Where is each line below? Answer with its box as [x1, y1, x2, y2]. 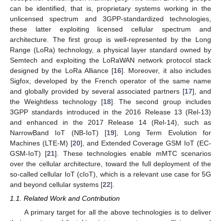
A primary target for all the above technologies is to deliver [24, 208, 211, 217]
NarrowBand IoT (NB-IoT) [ [10, 128, 107, 137]
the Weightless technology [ [10, 97, 103, 106]
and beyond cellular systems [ [10, 180, 103, 188]
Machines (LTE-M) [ [10, 139, 73, 147]
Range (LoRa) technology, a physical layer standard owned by [10, 45, 211, 54]
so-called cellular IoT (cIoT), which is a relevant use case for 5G [10, 170, 211, 178]
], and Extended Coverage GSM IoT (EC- [80, 139, 211, 147]
